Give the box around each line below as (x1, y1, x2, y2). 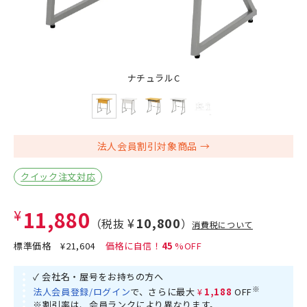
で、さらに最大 (130, 285, 198, 299)
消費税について (192, 218, 253, 230)
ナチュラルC (127, 71, 180, 84)
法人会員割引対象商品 (97, 139, 198, 153)
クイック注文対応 (21, 169, 96, 183)
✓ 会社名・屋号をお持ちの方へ (33, 269, 164, 283)
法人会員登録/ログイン (33, 285, 131, 299)
